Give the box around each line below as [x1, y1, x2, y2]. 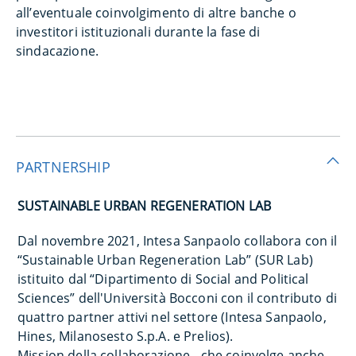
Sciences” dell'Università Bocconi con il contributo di [17, 288, 338, 307]
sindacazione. [16, 41, 99, 60]
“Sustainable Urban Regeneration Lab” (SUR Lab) [17, 250, 313, 269]
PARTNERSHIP [16, 157, 110, 176]
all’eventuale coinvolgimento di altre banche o [16, 3, 296, 21]
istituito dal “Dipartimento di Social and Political [17, 269, 309, 288]
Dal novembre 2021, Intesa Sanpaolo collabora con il [17, 231, 338, 250]
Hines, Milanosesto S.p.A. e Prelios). [17, 327, 234, 345]
